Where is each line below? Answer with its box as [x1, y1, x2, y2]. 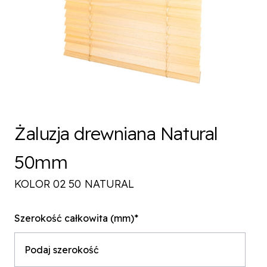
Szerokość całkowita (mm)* [14, 212, 138, 224]
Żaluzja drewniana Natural [14, 122, 218, 145]
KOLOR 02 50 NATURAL [14, 177, 134, 191]
